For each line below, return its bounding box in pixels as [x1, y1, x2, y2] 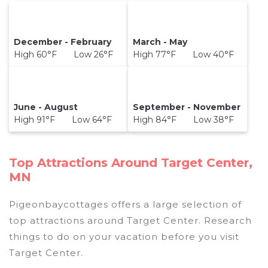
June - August [14, 102, 78, 113]
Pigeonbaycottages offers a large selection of [9, 198, 242, 210]
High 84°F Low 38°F [133, 114, 234, 126]
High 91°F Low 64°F [14, 114, 112, 126]
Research [201, 214, 252, 226]
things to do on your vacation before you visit [9, 230, 239, 242]
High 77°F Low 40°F [133, 49, 234, 60]
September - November [133, 102, 241, 113]
